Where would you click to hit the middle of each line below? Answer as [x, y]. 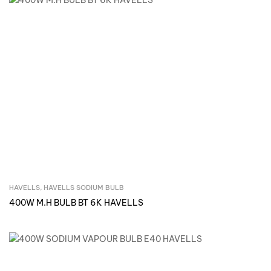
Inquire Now [144, 189]
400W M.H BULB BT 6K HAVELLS [76, 203]
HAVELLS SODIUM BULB [84, 188]
